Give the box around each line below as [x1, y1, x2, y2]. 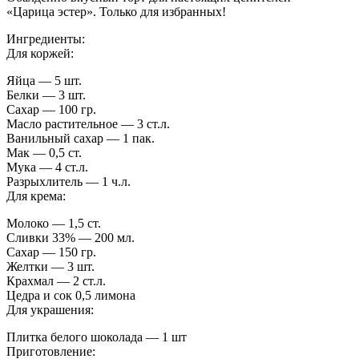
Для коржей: [6, 46, 74, 60]
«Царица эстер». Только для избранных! [6, 4, 226, 18]
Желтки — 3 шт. [6, 259, 95, 273]
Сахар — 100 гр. [6, 102, 96, 116]
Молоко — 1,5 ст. [6, 216, 101, 230]
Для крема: [6, 188, 66, 203]
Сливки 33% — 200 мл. [6, 230, 135, 244]
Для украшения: [6, 302, 94, 317]
